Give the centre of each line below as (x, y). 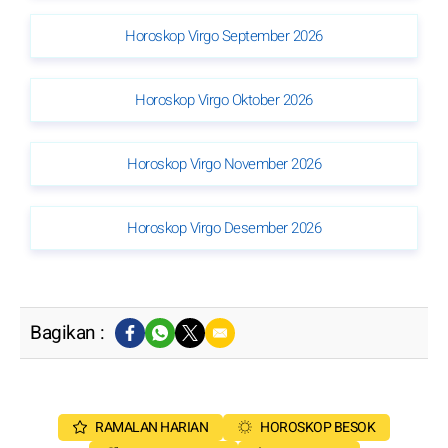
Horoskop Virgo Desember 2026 (224, 227)
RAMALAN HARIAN (151, 427)
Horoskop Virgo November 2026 (224, 163)
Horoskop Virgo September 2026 (224, 35)
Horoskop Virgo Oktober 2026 (224, 99)
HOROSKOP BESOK (317, 427)
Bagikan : (67, 332)
